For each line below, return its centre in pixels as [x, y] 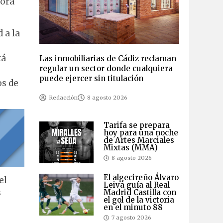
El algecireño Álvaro [141, 178]
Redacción [63, 98]
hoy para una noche [141, 133]
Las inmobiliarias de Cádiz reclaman [108, 59]
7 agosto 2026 [131, 218]
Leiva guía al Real [136, 185]
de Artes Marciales [139, 140]
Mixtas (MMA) [130, 148]
